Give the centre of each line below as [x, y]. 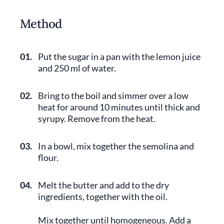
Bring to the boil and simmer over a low [113, 95]
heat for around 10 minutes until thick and [119, 107]
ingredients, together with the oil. [103, 196]
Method [41, 24]
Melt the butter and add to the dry [103, 185]
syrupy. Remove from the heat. [97, 118]
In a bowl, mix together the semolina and [116, 146]
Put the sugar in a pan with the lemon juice [119, 56]
